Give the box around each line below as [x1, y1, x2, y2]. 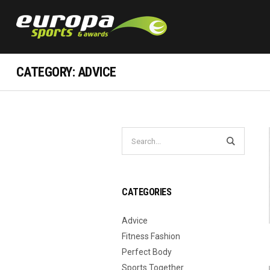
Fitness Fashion [122, 231, 180, 241]
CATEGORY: [16, 64, 78, 80]
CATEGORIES [122, 186, 171, 198]
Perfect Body [122, 247, 172, 257]
